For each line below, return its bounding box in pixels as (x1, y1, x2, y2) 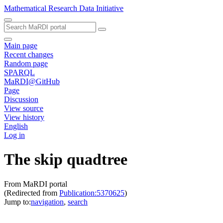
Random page (4, 59, 48, 68)
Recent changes (4, 50, 53, 59)
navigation (31, 197, 64, 206)
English (4, 122, 28, 130)
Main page (4, 41, 37, 50)
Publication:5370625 (59, 188, 124, 197)
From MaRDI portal (4, 179, 67, 188)
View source (4, 104, 43, 112)
